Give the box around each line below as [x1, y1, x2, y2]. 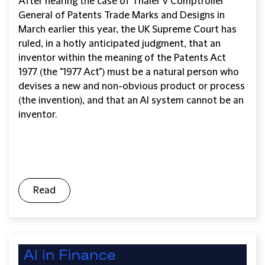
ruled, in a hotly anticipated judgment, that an [18, 38, 221, 49]
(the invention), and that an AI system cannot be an [18, 95, 244, 106]
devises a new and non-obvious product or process [18, 80, 245, 92]
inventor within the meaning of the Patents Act [18, 52, 226, 63]
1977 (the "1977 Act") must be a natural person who [18, 66, 239, 77]
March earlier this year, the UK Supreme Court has [18, 24, 237, 35]
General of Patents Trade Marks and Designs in [18, 9, 225, 21]
